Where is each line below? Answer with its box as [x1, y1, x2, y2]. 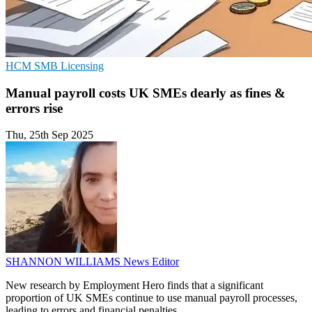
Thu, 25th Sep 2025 [6, 129, 93, 141]
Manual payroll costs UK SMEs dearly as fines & [6, 85, 286, 100]
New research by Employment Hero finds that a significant [6, 279, 263, 292]
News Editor [123, 256, 179, 268]
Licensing [61, 60, 104, 72]
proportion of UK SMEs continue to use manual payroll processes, [6, 292, 297, 304]
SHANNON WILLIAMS [6, 256, 123, 268]
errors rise [6, 100, 63, 116]
